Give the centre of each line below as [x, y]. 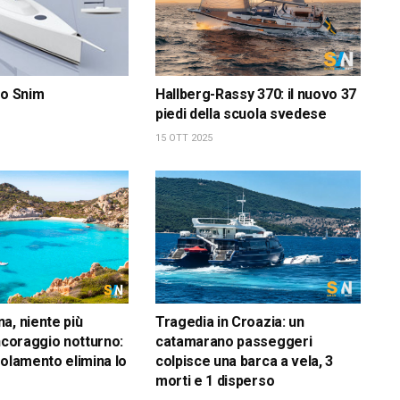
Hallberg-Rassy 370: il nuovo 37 [256, 94]
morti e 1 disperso [215, 381]
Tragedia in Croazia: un [229, 322]
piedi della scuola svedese [241, 113]
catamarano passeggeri [233, 342]
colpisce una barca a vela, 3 [244, 362]
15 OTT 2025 [183, 137]
